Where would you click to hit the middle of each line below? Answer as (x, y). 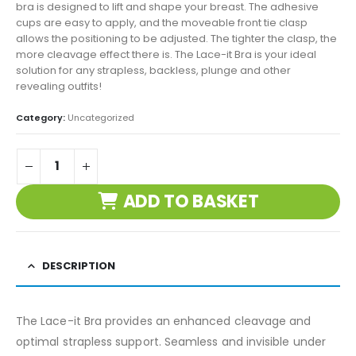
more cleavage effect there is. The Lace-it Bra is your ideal (166, 55)
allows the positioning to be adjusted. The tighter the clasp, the (176, 39)
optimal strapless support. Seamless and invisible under (171, 341)
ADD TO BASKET (191, 202)
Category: (42, 117)
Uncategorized (101, 117)
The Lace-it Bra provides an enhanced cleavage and (164, 321)
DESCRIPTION (79, 265)
